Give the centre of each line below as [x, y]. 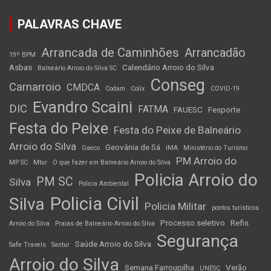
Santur [60, 245]
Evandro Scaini [83, 107]
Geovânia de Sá [133, 147]
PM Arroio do [206, 161]
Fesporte [224, 110]
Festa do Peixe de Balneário [177, 130]
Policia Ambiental [104, 184]
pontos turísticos [235, 208]
